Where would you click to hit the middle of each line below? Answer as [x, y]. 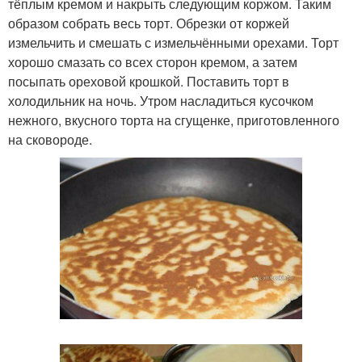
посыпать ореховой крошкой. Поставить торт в [149, 81]
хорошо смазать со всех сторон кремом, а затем [153, 61]
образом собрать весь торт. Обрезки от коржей [149, 23]
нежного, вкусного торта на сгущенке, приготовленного [174, 120]
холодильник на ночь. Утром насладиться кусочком [161, 100]
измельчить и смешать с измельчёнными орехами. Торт [173, 42]
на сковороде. [50, 139]
